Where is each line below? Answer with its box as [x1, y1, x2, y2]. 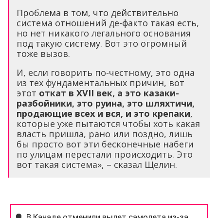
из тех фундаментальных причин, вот [17, 77, 184, 89]
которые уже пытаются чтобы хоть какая [17, 118, 200, 130]
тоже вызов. [17, 48, 70, 60]
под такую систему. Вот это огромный [17, 37, 187, 50]
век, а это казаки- [94, 87, 179, 99]
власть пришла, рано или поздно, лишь [17, 128, 193, 140]
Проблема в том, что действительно [17, 7, 179, 19]
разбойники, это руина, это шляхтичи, [17, 97, 195, 109]
